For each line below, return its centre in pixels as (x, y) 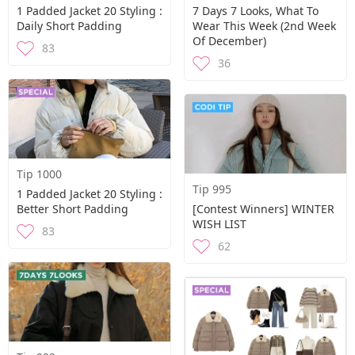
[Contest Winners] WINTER (263, 209)
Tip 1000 (39, 174)
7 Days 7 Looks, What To (256, 11)
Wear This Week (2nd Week (264, 26)
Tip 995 (212, 189)
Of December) (229, 41)
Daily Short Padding (69, 26)
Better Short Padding (73, 209)
